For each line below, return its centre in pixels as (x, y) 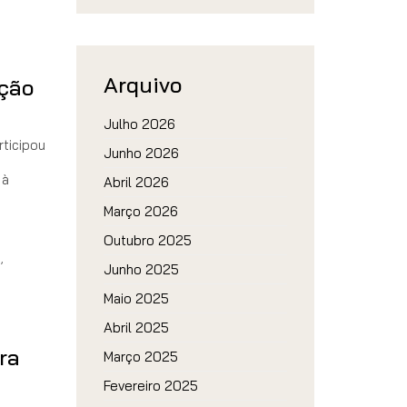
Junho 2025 (141, 269)
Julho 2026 (139, 124)
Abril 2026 (136, 182)
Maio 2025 (136, 298)
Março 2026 (140, 211)
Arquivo (142, 84)
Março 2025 (140, 357)
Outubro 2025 (147, 240)
